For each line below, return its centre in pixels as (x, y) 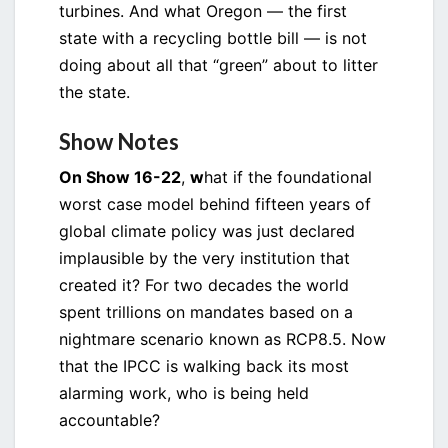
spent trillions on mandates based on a (206, 312)
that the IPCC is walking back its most (204, 366)
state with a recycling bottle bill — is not (213, 38)
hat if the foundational (288, 177)
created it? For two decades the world (204, 285)
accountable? (109, 420)
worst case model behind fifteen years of (215, 204)
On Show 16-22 (120, 177)
